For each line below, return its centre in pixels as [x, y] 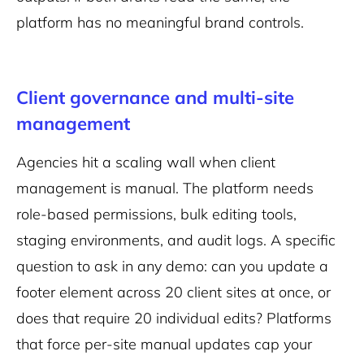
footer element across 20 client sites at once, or [173, 292]
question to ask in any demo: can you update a [172, 266]
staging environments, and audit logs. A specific [176, 240]
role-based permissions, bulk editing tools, [156, 214]
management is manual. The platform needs [165, 188]
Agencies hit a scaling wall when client [146, 162]
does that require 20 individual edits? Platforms [174, 318]
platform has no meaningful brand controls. [160, 22]
